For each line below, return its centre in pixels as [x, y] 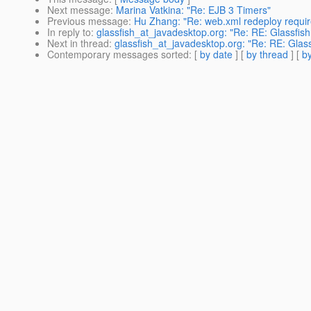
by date [216, 54]
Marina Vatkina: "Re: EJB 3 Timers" [193, 10]
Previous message [88, 21]
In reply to [69, 32]
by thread [267, 54]
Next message [79, 10]
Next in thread [78, 43]
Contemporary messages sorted [118, 54]
